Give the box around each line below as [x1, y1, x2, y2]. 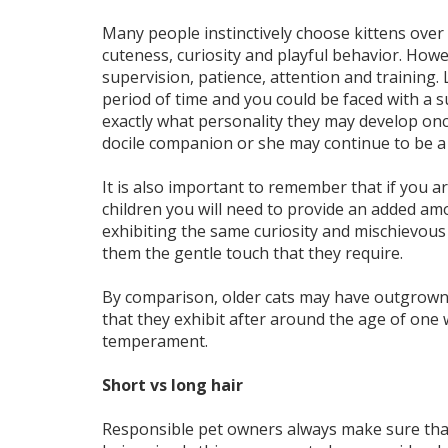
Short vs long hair [102, 374, 243, 396]
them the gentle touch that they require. [102, 242, 403, 264]
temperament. [102, 330, 208, 352]
